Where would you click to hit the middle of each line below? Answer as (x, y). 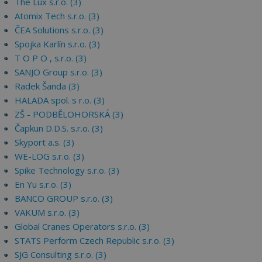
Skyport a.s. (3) (44, 142)
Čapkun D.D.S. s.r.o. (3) (59, 128)
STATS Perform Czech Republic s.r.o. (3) (94, 240)
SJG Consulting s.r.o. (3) (61, 254)
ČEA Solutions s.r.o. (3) (59, 30)
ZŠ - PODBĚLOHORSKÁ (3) (69, 114)
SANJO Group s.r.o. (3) (58, 72)
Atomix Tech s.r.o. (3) (57, 16)
